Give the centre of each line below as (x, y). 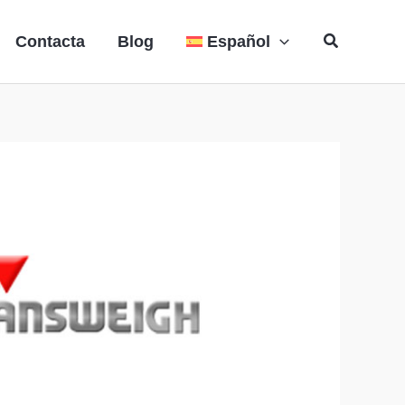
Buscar (348, 38)
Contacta (50, 41)
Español (239, 41)
